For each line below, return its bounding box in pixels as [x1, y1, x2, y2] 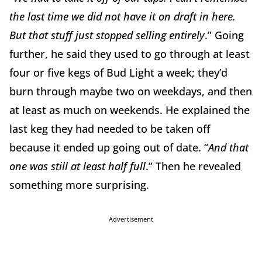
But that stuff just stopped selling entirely [9, 28, 205, 43]
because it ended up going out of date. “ [9, 140, 208, 155]
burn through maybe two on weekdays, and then [9, 84, 252, 99]
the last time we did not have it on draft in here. [9, 9, 236, 24]
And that [208, 140, 249, 155]
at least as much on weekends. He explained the [9, 103, 250, 118]
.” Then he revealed [146, 159, 241, 174]
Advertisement [109, 215, 153, 224]
